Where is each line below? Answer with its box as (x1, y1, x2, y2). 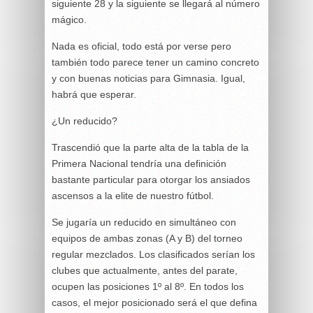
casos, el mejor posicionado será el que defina (52, 296, 257, 308)
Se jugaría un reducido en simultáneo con (52, 216, 236, 228)
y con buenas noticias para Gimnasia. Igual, (52, 72, 245, 84)
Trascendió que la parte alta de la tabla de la (52, 141, 249, 153)
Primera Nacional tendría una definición (52, 157, 226, 169)
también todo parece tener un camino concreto (52, 56, 259, 68)
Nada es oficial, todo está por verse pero (52, 40, 231, 52)
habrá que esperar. (52, 88, 136, 100)
